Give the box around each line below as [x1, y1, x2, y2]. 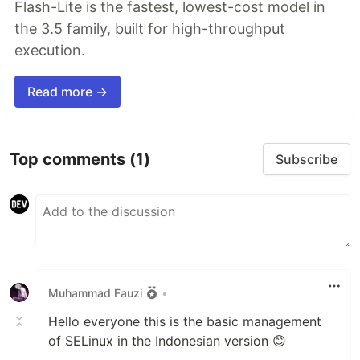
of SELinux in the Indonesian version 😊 [48, 333, 286, 350]
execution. [14, 42, 85, 59]
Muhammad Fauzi [48, 285, 142, 300]
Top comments [10, 149, 129, 169]
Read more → [27, 84, 108, 100]
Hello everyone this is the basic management [48, 313, 321, 330]
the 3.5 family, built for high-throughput [14, 20, 285, 38]
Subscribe [276, 151, 337, 168]
